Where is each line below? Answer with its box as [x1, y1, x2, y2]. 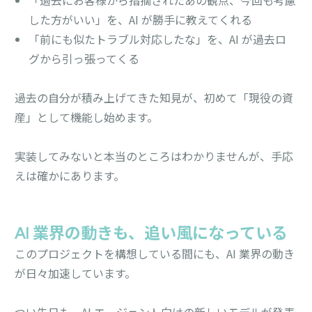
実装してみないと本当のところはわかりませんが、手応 [15, 147, 294, 164]
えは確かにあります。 [15, 166, 125, 184]
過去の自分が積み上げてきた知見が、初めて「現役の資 [15, 88, 294, 106]
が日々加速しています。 [15, 264, 136, 281]
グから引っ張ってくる [29, 49, 140, 67]
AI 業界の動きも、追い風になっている [15, 225, 288, 242]
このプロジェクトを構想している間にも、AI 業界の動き [15, 244, 295, 262]
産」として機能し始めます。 [15, 108, 159, 125]
